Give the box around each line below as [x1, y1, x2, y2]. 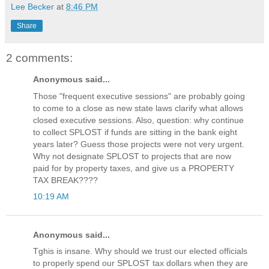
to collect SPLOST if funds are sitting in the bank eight [33, 127, 237, 137]
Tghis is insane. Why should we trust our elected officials [33, 246, 247, 256]
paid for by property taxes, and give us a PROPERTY [33, 163, 234, 173]
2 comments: [6, 52, 73, 65]
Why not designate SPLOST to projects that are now [33, 151, 231, 161]
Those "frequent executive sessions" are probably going [33, 91, 245, 101]
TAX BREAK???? [33, 175, 98, 185]
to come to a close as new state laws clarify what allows [33, 103, 243, 113]
